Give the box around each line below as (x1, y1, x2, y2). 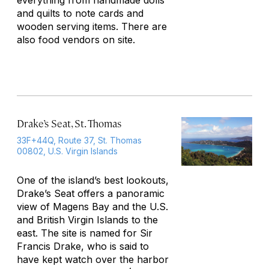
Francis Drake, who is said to (17, 240, 149, 252)
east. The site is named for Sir (17, 227, 153, 239)
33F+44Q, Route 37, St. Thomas (17, 135, 142, 145)
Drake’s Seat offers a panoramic (17, 187, 165, 199)
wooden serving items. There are (17, 20, 167, 32)
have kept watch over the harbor (17, 253, 169, 265)
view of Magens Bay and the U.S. (17, 201, 168, 213)
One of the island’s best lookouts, (17, 174, 169, 186)
